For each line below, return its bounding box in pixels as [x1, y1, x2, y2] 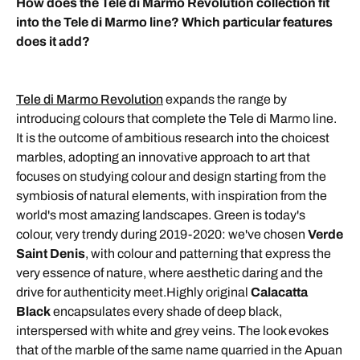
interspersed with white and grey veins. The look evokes [16, 323, 329, 337]
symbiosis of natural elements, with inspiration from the [16, 188, 327, 202]
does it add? [16, 34, 90, 48]
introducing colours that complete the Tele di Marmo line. [16, 111, 337, 125]
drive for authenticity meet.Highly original [16, 284, 251, 299]
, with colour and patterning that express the [85, 246, 331, 260]
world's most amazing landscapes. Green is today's [16, 207, 305, 222]
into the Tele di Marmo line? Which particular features [16, 14, 333, 29]
